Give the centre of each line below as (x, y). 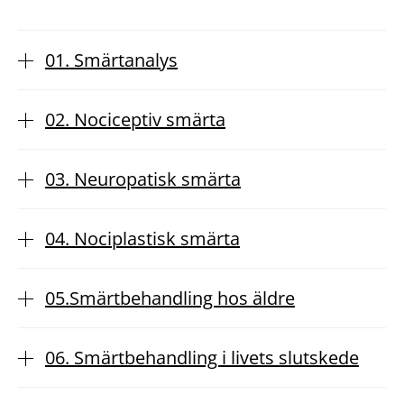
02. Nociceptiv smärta (135, 119)
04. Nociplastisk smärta (142, 239)
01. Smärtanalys (111, 60)
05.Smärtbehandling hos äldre (170, 298)
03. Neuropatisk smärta (143, 179)
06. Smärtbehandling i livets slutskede (202, 358)
